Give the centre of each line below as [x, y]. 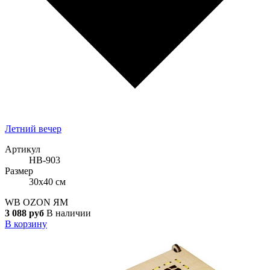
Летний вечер [33, 128]
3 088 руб [24, 213]
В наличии [69, 213]
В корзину [26, 224]
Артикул [23, 149]
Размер [19, 171]
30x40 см [47, 181]
